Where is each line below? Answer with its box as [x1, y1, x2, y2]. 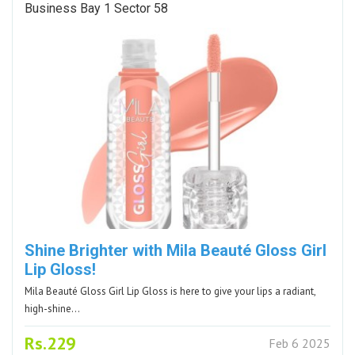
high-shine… [25, 301, 80, 315]
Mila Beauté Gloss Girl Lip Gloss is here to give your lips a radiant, [25, 284, 316, 298]
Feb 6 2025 [269, 334, 330, 351]
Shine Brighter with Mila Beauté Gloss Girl [25, 240, 326, 260]
